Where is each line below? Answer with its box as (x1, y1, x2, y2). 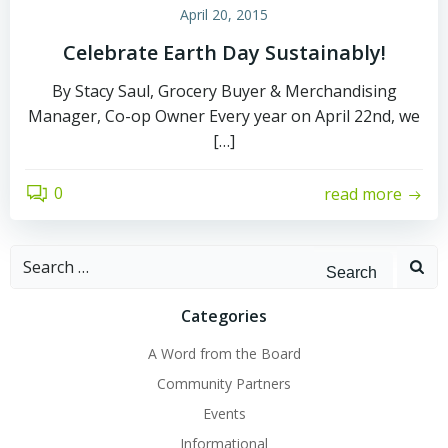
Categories (181, 304, 267, 327)
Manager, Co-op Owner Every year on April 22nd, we (28, 104, 420, 127)
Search (10, 245, 61, 268)
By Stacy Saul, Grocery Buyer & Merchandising (51, 79, 397, 102)
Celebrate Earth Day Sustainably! (62, 38, 386, 66)
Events (202, 403, 246, 423)
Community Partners (157, 373, 291, 393)
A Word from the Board (147, 343, 301, 363)
